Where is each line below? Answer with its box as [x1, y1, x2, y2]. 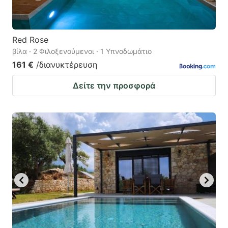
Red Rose [12, 34, 48, 45]
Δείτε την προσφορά [73, 80, 155, 91]
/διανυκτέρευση [36, 59, 97, 70]
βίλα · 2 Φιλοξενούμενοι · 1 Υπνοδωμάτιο [12, 46, 152, 55]
